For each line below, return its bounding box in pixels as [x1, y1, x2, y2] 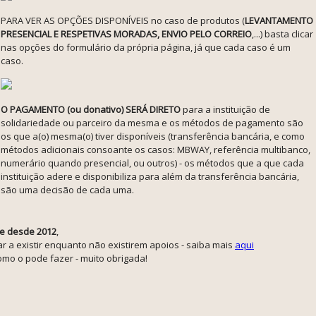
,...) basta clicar [252, 28, 313, 40]
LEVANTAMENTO [245, 14, 313, 27]
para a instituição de [181, 103, 270, 116]
